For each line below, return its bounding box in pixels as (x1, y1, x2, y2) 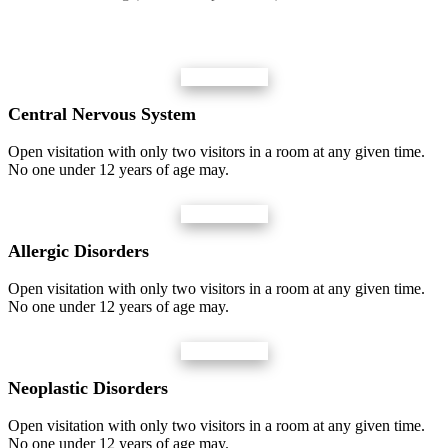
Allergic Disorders (8, 240, 149, 261)
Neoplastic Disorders (8, 377, 168, 398)
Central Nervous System (8, 103, 196, 124)
